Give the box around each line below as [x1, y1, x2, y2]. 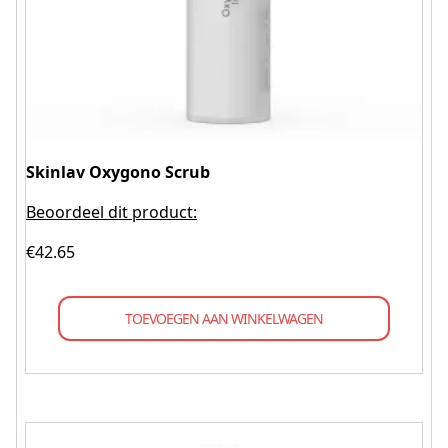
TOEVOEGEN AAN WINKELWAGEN [125, 309, 323, 328]
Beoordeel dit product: [26, 201, 197, 223]
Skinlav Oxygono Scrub [26, 161, 210, 183]
